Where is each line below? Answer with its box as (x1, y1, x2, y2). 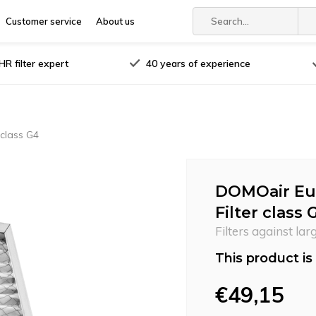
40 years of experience (146, 56, 251, 70)
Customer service (6, 16, 82, 27)
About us (96, 16, 135, 27)
